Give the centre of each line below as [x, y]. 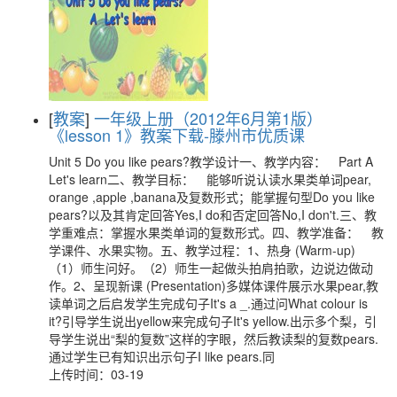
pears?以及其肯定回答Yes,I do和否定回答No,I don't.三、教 [213, 215]
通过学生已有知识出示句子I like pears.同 [162, 357]
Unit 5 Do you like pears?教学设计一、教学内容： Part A [211, 162]
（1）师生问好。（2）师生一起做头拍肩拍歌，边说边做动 [211, 268]
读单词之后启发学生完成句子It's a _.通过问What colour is [208, 304]
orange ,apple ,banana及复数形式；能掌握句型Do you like [212, 197]
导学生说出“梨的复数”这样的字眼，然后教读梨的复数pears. [214, 339]
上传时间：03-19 [96, 374]
